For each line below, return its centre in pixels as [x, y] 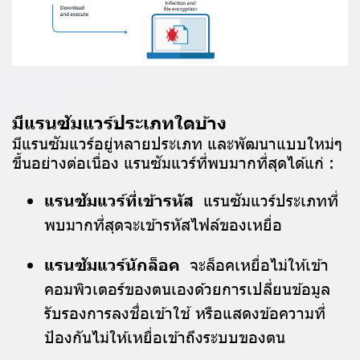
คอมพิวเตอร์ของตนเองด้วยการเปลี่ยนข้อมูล [187, 288]
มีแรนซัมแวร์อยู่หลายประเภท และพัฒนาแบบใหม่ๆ [177, 143]
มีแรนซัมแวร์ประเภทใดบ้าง [119, 122]
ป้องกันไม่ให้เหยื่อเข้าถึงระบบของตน [165, 336]
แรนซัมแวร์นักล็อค [112, 264]
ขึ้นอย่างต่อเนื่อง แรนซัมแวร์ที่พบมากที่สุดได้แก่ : [173, 162]
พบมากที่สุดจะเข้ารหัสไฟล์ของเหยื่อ [163, 224]
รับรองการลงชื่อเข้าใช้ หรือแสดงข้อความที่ [185, 312]
